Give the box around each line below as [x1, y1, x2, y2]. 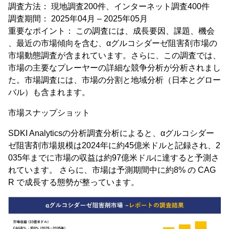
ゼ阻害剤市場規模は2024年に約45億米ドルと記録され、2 [8, 141, 220, 150]
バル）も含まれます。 [8, 88, 90, 97]
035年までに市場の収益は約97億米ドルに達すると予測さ [8, 153, 219, 162]
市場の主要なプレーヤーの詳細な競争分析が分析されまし [8, 63, 221, 72]
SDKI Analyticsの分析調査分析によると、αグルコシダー [8, 129, 214, 138]
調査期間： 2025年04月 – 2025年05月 [8, 14, 148, 23]
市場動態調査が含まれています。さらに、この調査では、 [8, 51, 221, 60]
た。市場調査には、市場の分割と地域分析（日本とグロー [8, 76, 221, 84]
